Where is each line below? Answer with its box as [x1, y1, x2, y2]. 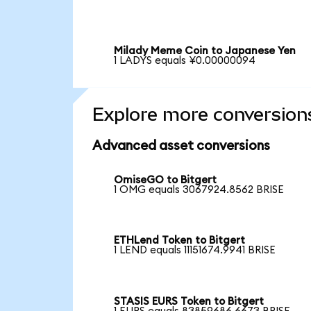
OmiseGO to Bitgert [114, 174, 217, 185]
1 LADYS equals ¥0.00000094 [114, 56, 256, 67]
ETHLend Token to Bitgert [114, 235, 246, 246]
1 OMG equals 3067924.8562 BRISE [114, 184, 285, 195]
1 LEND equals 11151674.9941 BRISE [114, 245, 276, 256]
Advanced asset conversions [92, 139, 270, 153]
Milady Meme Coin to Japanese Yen [114, 46, 296, 57]
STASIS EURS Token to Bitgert [114, 296, 264, 308]
